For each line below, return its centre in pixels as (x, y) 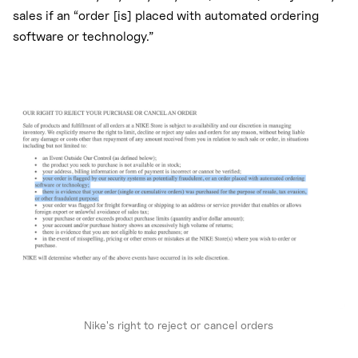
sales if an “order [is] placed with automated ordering (166, 16)
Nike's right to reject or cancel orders (179, 324)
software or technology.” (83, 37)
